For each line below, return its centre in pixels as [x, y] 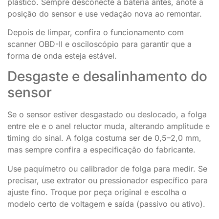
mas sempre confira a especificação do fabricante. [101, 150]
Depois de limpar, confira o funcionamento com [96, 33]
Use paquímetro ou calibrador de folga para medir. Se [107, 168]
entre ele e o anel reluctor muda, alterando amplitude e [109, 126]
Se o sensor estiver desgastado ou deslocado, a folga [107, 115]
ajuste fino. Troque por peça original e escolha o [97, 192]
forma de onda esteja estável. [62, 56]
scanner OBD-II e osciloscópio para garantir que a [99, 44]
